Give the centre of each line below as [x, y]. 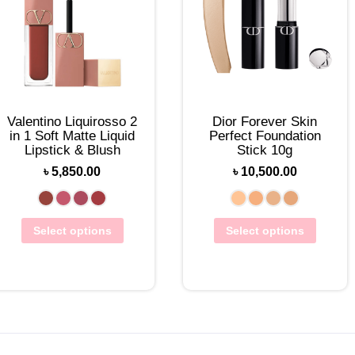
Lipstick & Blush [72, 151]
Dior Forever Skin [265, 122]
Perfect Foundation [265, 136]
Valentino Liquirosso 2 [73, 122]
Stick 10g [265, 151]
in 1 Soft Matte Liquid [73, 136]
